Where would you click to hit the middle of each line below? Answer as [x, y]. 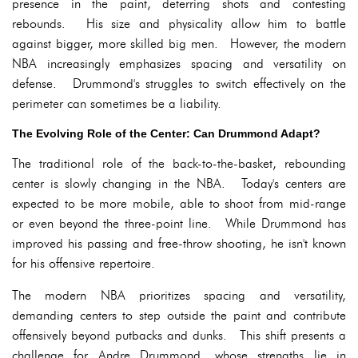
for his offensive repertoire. [84, 263]
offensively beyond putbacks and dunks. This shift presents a [179, 335]
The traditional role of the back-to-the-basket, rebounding [179, 163]
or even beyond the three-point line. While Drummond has [179, 223]
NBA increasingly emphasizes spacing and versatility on [179, 64]
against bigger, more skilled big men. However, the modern [179, 44]
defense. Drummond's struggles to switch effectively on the [179, 84]
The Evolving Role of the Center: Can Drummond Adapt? [166, 133]
